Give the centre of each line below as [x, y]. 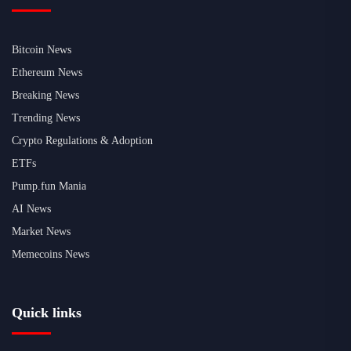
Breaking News [45, 96]
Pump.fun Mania [49, 186]
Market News [41, 232]
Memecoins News [51, 255]
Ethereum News [47, 73]
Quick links [47, 313]
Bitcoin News [42, 50]
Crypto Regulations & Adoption [82, 141]
